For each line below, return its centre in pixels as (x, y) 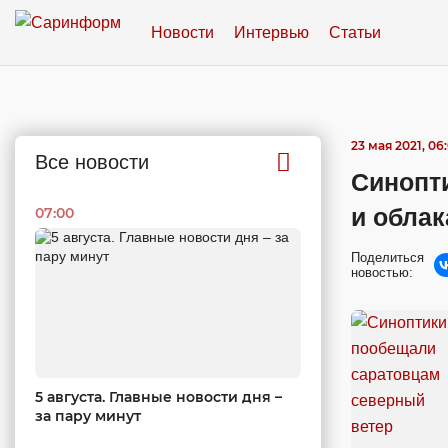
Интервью (271, 32)
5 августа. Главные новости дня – (158, 396)
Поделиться (387, 257)
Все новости (92, 162)
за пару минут (88, 415)
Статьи (355, 32)
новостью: (382, 272)
